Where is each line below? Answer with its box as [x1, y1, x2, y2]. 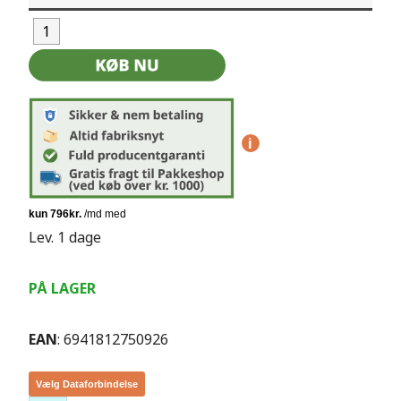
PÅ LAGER [28, 278, 96, 299]
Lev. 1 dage [28, 227, 101, 248]
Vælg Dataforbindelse [35, 379, 138, 390]
